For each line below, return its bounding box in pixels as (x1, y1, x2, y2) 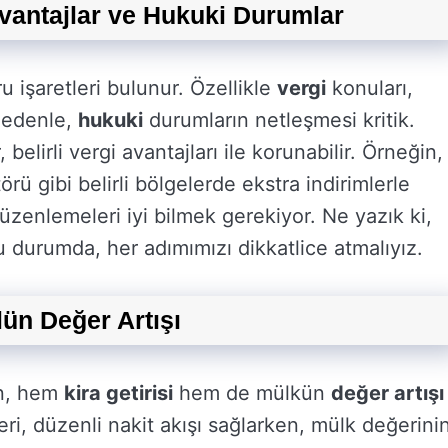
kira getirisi (64, 381, 173, 405)
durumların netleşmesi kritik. (143, 108, 415, 132)
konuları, (326, 76, 413, 100)
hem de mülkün (173, 381, 331, 405)
